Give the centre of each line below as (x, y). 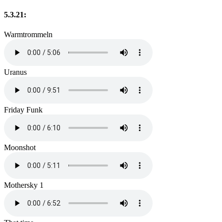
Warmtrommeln (28, 34)
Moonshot (20, 147)
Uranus (15, 72)
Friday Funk (23, 110)
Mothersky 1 (24, 185)
